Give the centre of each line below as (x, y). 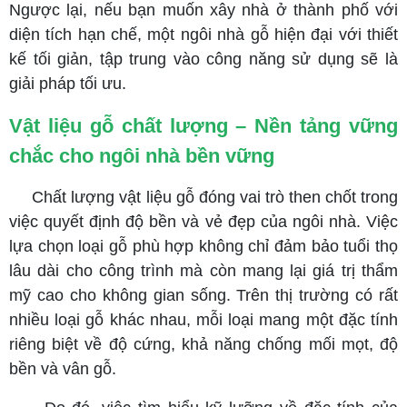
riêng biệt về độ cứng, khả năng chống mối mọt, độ (203, 344)
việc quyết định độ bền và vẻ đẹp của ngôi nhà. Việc (203, 222)
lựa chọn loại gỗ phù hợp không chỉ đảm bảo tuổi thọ (203, 246)
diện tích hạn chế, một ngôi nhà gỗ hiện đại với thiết (203, 35)
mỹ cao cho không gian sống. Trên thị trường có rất (203, 295)
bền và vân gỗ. (63, 369)
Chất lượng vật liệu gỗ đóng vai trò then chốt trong (215, 197)
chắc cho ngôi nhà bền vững (142, 156)
